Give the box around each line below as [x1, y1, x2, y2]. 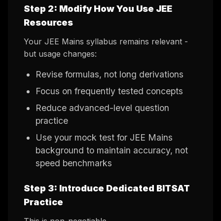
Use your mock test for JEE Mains [36, 132, 173, 143]
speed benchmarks [36, 158, 112, 169]
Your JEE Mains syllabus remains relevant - [24, 37, 188, 47]
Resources [24, 17, 73, 28]
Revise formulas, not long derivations [36, 69, 184, 80]
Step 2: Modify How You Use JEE [24, 3, 172, 14]
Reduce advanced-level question [36, 103, 169, 113]
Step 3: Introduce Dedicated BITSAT [24, 183, 190, 194]
